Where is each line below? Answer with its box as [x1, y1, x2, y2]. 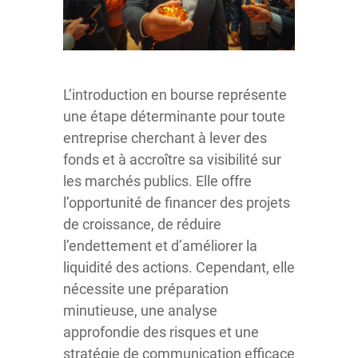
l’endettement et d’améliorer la [63, 237, 257, 254]
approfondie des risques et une [63, 323, 259, 340]
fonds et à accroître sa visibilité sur [63, 150, 281, 168]
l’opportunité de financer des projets [63, 193, 290, 211]
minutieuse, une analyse [63, 301, 217, 319]
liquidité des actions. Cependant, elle [63, 258, 295, 276]
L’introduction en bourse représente [63, 86, 287, 103]
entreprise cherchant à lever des [63, 129, 267, 146]
